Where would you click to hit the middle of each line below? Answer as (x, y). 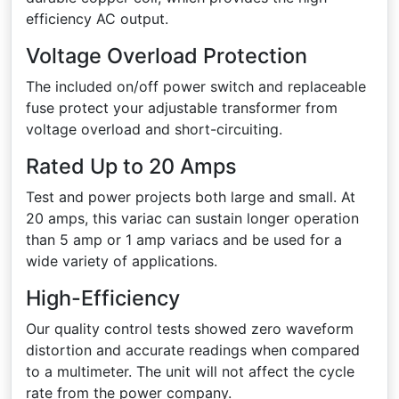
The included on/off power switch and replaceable (196, 86)
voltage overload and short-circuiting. (156, 129)
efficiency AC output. (97, 19)
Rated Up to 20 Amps (131, 166)
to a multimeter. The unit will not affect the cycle (190, 371)
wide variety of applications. (122, 261)
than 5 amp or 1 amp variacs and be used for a (184, 240)
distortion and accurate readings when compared (193, 350)
